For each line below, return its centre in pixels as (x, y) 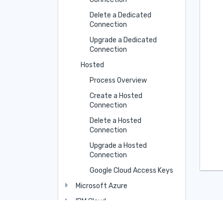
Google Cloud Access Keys (131, 170)
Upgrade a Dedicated (123, 40)
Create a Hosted (116, 96)
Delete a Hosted (115, 120)
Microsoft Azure (101, 186)
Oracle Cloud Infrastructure (119, 217)
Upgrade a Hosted (118, 145)
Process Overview (118, 80)
